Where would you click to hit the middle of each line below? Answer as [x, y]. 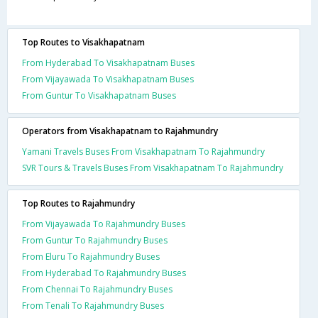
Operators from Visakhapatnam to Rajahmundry [120, 131]
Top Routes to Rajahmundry [78, 203]
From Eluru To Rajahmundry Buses [91, 257]
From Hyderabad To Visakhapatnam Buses [108, 63]
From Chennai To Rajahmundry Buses [97, 289]
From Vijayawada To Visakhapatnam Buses [108, 79]
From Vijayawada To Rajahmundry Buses [104, 224]
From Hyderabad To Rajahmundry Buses [104, 273]
